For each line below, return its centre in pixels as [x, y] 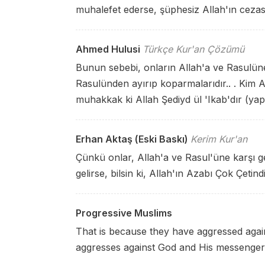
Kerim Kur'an [219, 139]
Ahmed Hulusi [108, 49]
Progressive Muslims [124, 213]
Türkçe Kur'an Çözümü [193, 49]
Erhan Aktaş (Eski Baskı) [132, 139]
